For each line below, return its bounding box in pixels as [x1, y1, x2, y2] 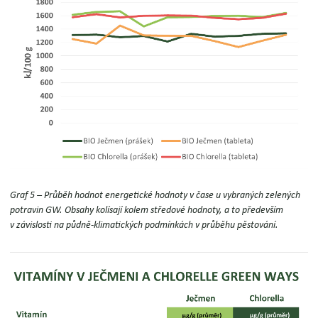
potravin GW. [10, 205, 65, 216]
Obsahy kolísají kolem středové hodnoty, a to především [65, 205, 284, 216]
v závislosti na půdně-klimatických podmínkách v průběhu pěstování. [10, 220, 279, 231]
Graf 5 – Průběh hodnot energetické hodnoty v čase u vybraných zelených [10, 190, 301, 201]
